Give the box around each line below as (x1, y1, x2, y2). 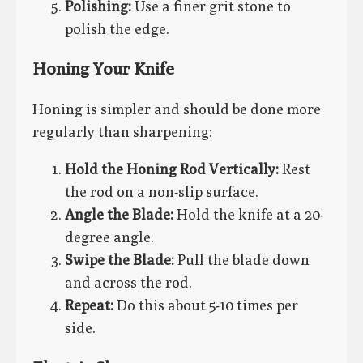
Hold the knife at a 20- (173, 205, 324, 223)
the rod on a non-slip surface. (65, 182, 258, 200)
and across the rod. (65, 273, 192, 291)
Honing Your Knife (32, 58, 174, 79)
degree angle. (65, 228, 154, 246)
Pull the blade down (174, 250, 310, 268)
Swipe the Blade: (65, 250, 174, 268)
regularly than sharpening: (32, 122, 212, 140)
